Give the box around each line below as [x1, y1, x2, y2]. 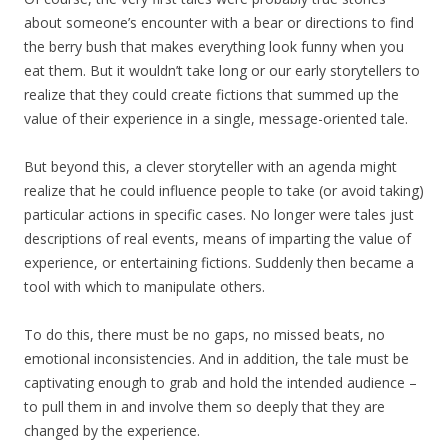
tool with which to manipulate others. [24, 277, 265, 297]
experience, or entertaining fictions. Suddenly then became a [24, 253, 414, 273]
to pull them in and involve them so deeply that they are [24, 397, 385, 417]
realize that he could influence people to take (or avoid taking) [24, 181, 424, 201]
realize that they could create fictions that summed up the [24, 85, 399, 105]
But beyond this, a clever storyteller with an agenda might [24, 157, 397, 177]
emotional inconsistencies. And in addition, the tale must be [24, 349, 409, 369]
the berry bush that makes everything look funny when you [24, 37, 404, 57]
